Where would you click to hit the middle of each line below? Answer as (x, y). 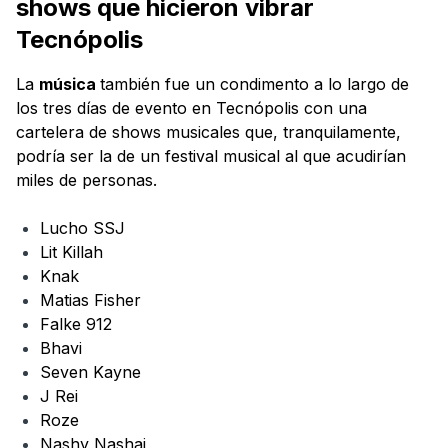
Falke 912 (76, 323)
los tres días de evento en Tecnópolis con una (191, 107)
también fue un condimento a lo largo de (254, 83)
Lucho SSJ (82, 227)
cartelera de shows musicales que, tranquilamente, (208, 131)
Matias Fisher (90, 299)
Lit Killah (71, 251)
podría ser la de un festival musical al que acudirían (211, 155)
